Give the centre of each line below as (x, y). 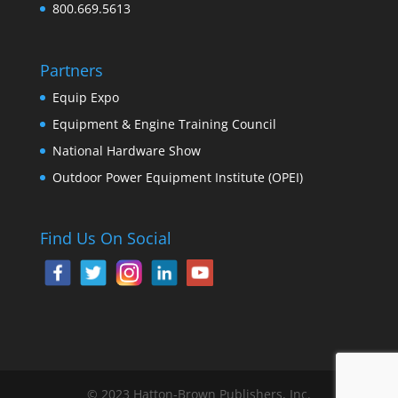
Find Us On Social (105, 238)
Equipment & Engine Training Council (164, 123)
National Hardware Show (126, 150)
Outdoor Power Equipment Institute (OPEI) (177, 177)
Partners (71, 70)
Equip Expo (85, 97)
